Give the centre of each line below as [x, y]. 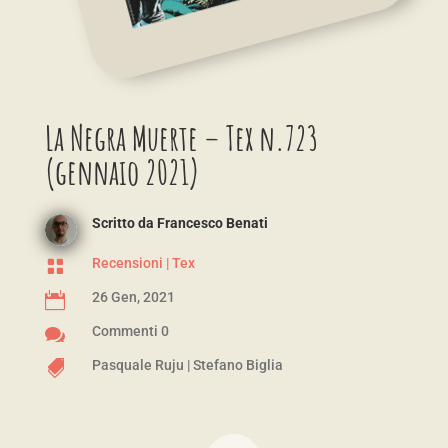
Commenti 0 [130, 331]
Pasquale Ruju [137, 365]
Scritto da [124, 223]
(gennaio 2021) [121, 172]
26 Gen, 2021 [133, 297]
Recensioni [127, 263]
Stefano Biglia [237, 365]
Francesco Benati [212, 223]
